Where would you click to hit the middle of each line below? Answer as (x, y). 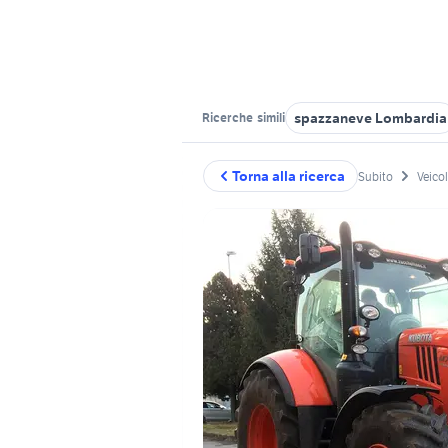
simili (270, 117)
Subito (375, 176)
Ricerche (228, 117)
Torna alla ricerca (288, 176)
